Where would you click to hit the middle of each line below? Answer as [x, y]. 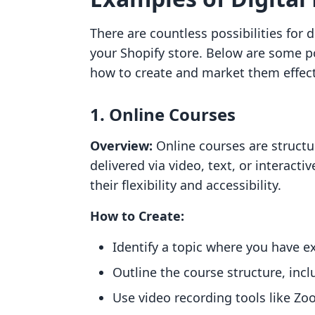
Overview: [121, 146]
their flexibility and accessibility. [186, 185]
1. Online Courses [163, 114]
